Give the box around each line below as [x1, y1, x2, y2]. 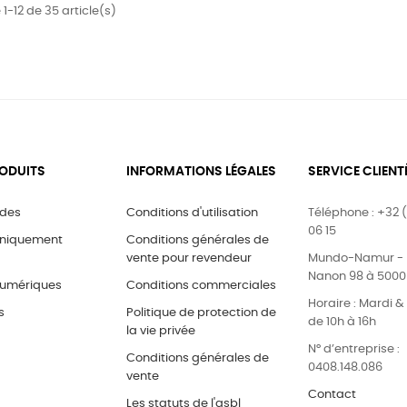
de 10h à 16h [308, 315, 376, 328]
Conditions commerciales [126, 279, 276, 292]
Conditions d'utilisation [126, 206, 258, 219]
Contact [308, 388, 356, 401]
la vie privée [126, 324, 195, 337]
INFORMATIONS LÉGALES [126, 164, 276, 178]
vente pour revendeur [126, 252, 252, 264]
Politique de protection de [126, 306, 276, 319]
